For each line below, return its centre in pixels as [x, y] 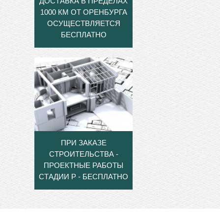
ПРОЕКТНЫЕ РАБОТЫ [83, 165]
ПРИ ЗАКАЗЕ [83, 143]
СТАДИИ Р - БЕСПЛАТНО [83, 177]
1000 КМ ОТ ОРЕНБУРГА [83, 12]
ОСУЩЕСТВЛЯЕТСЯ [83, 24]
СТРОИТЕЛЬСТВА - [83, 154]
